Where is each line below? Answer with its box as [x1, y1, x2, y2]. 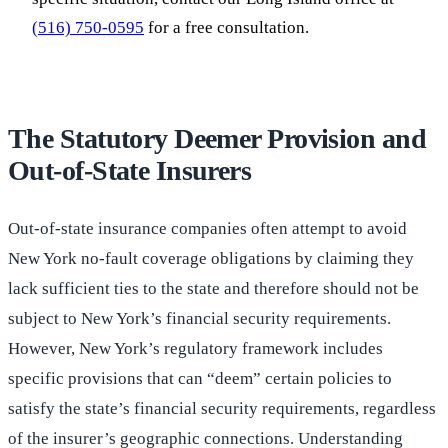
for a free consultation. [144, 18, 309, 38]
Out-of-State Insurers [8, 155, 252, 187]
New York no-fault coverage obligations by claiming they [8, 249, 414, 269]
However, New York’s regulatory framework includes [8, 339, 383, 359]
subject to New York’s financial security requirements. [8, 309, 391, 329]
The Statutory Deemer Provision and [8, 123, 426, 155]
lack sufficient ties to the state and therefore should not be [8, 279, 419, 299]
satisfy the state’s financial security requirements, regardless [8, 399, 436, 419]
